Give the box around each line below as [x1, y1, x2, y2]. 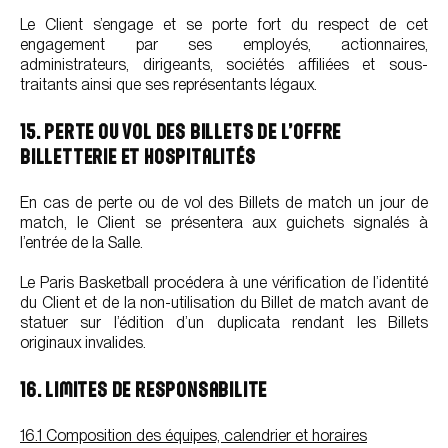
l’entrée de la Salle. [20, 233, 143, 252]
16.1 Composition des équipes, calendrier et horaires [20, 426, 367, 445]
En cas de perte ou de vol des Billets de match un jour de [20, 193, 428, 212]
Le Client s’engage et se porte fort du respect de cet [20, 15, 428, 34]
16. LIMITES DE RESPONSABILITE [20, 379, 268, 400]
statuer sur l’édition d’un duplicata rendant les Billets [20, 313, 428, 332]
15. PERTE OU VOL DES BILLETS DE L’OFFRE [20, 121, 342, 142]
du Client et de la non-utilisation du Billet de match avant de [20, 293, 428, 312]
